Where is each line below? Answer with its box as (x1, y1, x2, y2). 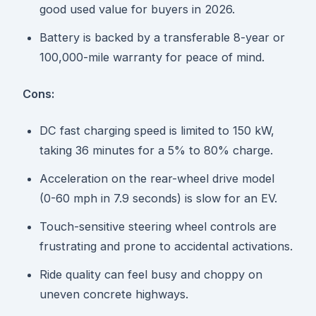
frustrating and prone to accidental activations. (39, 239, 293, 254)
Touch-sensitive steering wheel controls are (39, 219, 276, 234)
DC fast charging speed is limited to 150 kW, (39, 123, 274, 138)
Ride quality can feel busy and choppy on (39, 267, 262, 282)
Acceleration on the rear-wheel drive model (39, 171, 274, 186)
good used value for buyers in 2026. (39, 2, 235, 17)
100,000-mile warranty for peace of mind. (39, 50, 265, 65)
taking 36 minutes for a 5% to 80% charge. (39, 143, 273, 158)
